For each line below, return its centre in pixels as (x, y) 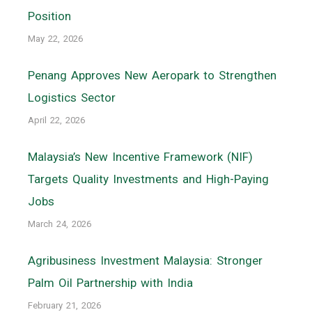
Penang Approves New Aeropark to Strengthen (152, 76)
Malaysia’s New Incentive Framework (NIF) (140, 157)
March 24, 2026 (60, 224)
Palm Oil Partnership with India (110, 283)
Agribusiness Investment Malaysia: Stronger (145, 261)
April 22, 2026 (56, 120)
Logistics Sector (72, 98)
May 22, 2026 (55, 39)
